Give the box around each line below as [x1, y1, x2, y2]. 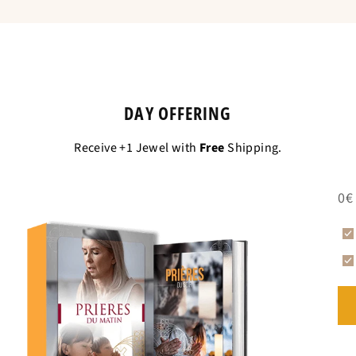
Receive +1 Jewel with [74, 139, 200, 157]
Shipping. [224, 139, 282, 157]
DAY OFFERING [124, 101, 232, 126]
